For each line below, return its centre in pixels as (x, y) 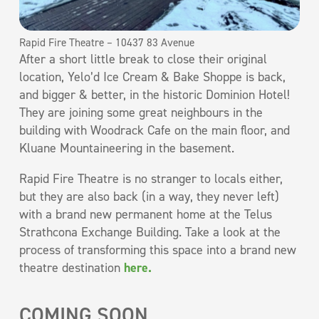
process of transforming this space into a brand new (158, 250)
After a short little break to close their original (143, 59)
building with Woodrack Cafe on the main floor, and (155, 130)
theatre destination (72, 267)
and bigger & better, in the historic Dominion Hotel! (155, 94)
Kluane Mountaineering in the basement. (127, 148)
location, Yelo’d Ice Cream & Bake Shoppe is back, (152, 77)
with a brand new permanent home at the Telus (146, 214)
